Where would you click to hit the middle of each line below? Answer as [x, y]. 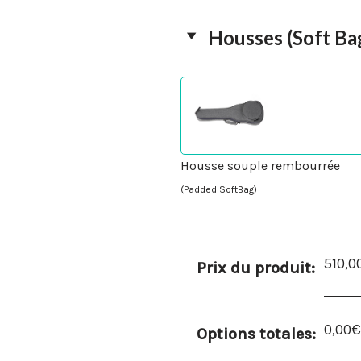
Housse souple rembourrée [260, 165]
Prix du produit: [256, 268]
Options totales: [256, 334]
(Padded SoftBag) [219, 189]
